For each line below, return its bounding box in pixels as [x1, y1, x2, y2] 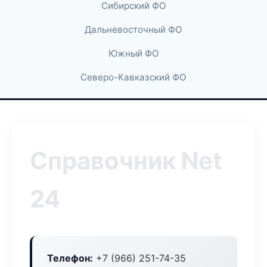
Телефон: [47, 252, 93, 264]
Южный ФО [108, 48, 159, 59]
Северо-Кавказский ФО [80, 72, 187, 83]
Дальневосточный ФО [85, 24, 182, 35]
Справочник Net [30, 146, 222, 175]
